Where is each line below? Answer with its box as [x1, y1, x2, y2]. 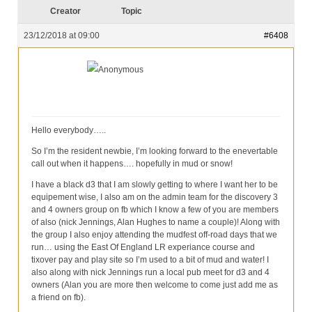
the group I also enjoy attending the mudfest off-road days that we [31, 230, 277, 240]
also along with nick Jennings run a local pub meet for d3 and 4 [31, 267, 270, 278]
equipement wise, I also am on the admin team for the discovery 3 [31, 192, 278, 203]
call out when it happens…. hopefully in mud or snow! [31, 159, 233, 169]
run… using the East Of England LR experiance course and [31, 242, 255, 253]
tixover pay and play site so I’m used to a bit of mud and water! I [31, 255, 269, 265]
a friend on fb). [31, 292, 86, 303]
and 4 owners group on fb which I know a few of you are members [31, 205, 279, 215]
